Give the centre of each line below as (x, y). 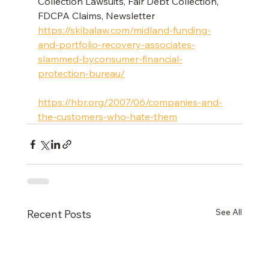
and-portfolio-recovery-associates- (116, 45)
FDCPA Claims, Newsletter (97, 16)
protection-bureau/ (81, 74)
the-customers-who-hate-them (107, 117)
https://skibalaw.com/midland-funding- (124, 30)
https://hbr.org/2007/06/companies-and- (130, 102)
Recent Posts (59, 214)
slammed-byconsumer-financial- (110, 59)
